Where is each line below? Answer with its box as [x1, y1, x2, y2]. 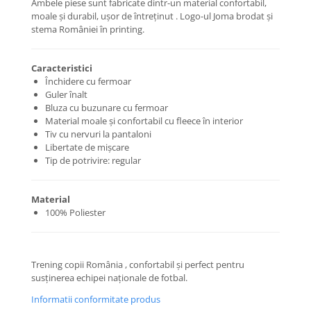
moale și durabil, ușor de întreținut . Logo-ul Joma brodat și [31, 10, 273, 23]
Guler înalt [45, 88, 87, 101]
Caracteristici [31, 62, 92, 75]
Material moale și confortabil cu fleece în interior [45, 115, 243, 128]
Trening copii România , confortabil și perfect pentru [31, 258, 244, 271]
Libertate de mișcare [45, 141, 129, 154]
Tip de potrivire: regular [45, 154, 141, 167]
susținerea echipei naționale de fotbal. [31, 271, 187, 285]
